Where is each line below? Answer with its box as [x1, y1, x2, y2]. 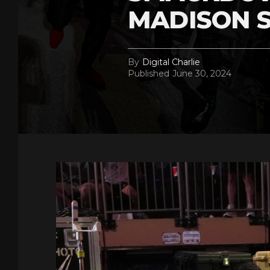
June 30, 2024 [172, 68, 231, 79]
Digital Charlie [142, 57, 200, 67]
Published [128, 68, 169, 79]
